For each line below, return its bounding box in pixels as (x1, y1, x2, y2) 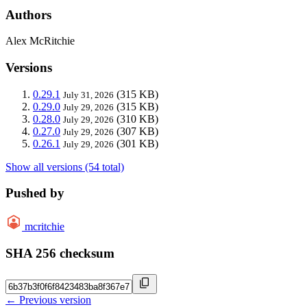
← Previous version (5, 293, 91, 306)
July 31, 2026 (63, 89, 114, 100)
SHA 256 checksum (5, 245, 114, 260)
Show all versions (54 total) (5, 160, 124, 173)
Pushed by (5, 186, 64, 201)
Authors (5, 7, 51, 22)
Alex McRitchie (5, 35, 75, 47)
